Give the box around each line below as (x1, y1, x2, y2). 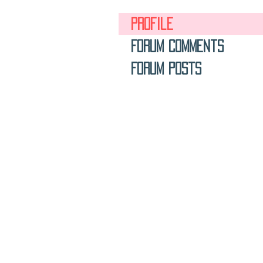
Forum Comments (131, 40, 224, 52)
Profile (131, 18, 173, 30)
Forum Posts (131, 62, 201, 75)
